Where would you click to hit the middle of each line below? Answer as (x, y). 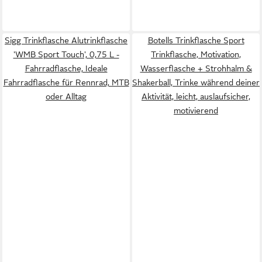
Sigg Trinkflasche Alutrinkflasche (66, 40)
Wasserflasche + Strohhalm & (196, 68)
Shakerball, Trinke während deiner (196, 82)
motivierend (196, 110)
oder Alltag (66, 96)
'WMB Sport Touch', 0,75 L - (66, 54)
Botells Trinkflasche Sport (196, 40)
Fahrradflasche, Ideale (66, 68)
